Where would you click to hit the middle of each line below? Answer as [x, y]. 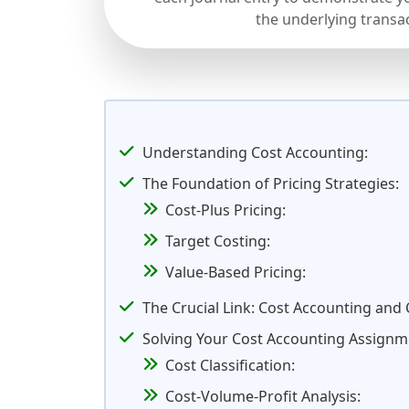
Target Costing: [218, 241]
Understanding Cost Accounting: [255, 153]
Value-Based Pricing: [236, 273]
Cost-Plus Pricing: [225, 210]
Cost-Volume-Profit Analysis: [263, 397]
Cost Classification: [230, 366]
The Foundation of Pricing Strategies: [271, 184]
